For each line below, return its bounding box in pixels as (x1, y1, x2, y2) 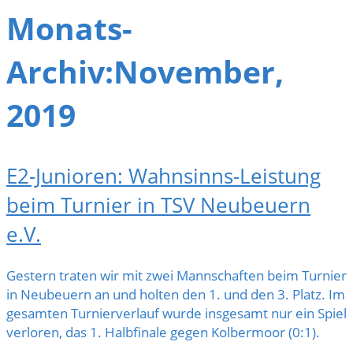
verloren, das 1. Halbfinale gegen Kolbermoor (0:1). (6, 322, 320, 341)
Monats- (6, 7, 132, 50)
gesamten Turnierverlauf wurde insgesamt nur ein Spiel (6, 303, 347, 322)
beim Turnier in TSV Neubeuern (6, 191, 310, 220)
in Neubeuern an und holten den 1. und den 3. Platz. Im (6, 284, 345, 303)
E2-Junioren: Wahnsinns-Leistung (6, 162, 321, 191)
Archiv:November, (6, 50, 284, 93)
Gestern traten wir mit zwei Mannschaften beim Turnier (6, 266, 347, 284)
